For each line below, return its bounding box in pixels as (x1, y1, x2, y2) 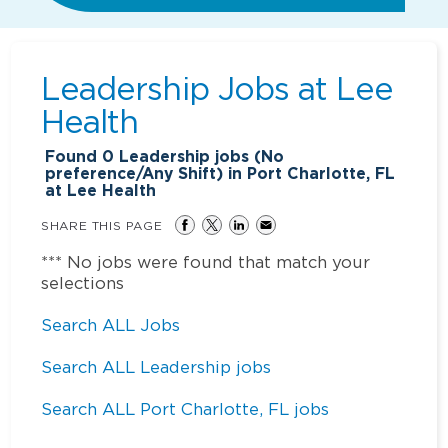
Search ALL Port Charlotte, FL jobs (41, 399, 330, 418)
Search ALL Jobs (41, 315, 181, 334)
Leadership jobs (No (114, 145, 285, 167)
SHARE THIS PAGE (41, 218, 163, 232)
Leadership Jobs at (41, 70, 336, 105)
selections (41, 273, 125, 292)
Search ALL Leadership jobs (41, 357, 272, 376)
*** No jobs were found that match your (41, 252, 371, 271)
